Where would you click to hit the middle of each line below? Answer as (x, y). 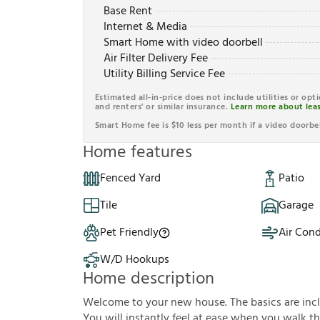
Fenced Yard (130, 179)
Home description (149, 280)
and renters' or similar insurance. (163, 107)
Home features (137, 153)
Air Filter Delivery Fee (156, 59)
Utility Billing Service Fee (164, 75)
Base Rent (128, 12)
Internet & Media (145, 27)
